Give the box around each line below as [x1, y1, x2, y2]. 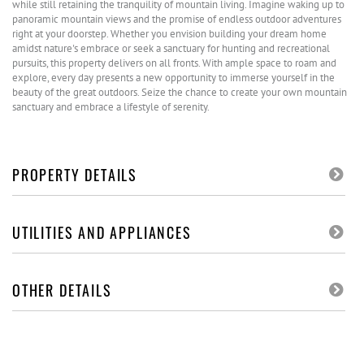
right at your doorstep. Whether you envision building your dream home [12, 27, 327, 41]
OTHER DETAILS [12, 279, 112, 301]
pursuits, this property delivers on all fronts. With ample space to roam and [12, 56, 336, 70]
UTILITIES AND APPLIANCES [12, 222, 192, 243]
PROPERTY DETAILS [12, 164, 138, 185]
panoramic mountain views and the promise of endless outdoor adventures [12, 12, 341, 26]
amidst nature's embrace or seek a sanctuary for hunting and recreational [12, 41, 330, 55]
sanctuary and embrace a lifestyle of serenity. [12, 100, 210, 114]
